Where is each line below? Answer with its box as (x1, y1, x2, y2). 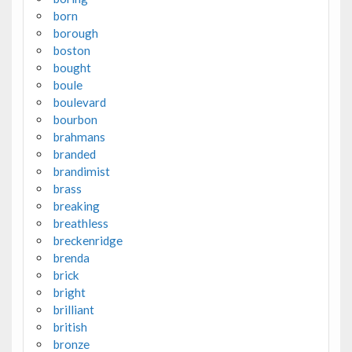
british (53, 320, 87, 335)
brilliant (53, 302, 94, 317)
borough (53, 26, 98, 41)
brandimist (53, 164, 110, 179)
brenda (53, 251, 90, 266)
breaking (53, 199, 100, 214)
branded (53, 147, 96, 162)
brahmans (53, 130, 105, 145)
